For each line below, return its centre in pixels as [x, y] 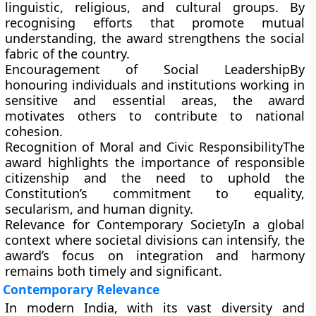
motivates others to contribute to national [155, 116]
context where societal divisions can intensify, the [155, 240]
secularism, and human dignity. [99, 209]
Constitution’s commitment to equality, [155, 193]
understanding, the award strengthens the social [155, 38]
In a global [269, 224]
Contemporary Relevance [81, 289]
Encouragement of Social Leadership [147, 69]
